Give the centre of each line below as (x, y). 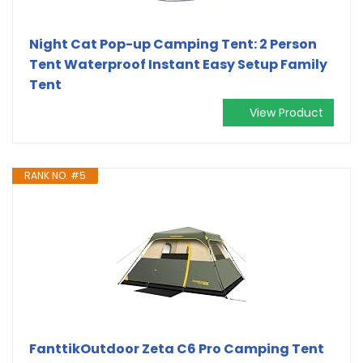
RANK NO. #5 (55, 175)
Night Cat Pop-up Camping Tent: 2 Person (173, 44)
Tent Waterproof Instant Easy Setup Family (178, 64)
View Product (286, 112)
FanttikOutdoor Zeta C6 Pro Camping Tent (177, 348)
